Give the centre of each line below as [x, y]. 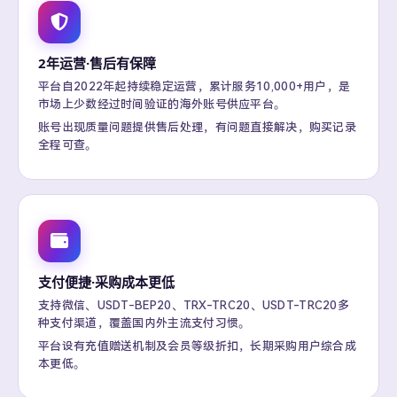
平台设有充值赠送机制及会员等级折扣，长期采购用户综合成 [198, 346]
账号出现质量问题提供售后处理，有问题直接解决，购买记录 [198, 127]
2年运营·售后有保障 [97, 63]
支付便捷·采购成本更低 [106, 282]
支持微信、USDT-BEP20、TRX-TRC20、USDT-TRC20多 [194, 305]
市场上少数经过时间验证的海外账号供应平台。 [162, 104]
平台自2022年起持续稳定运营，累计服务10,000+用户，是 [195, 86]
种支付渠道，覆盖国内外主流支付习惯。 [144, 323]
